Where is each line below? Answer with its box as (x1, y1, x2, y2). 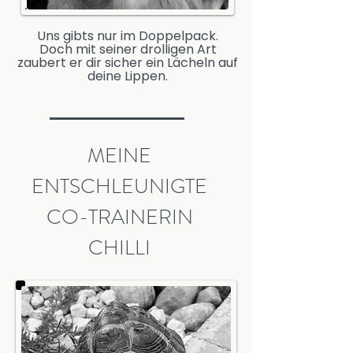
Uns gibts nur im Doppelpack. (37, 27, 218, 45)
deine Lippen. (87, 67, 168, 85)
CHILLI (88, 233, 150, 262)
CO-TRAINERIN (46, 203, 193, 232)
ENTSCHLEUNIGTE (32, 172, 207, 201)
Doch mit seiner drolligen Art (39, 40, 217, 58)
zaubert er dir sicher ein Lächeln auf (17, 54, 238, 72)
